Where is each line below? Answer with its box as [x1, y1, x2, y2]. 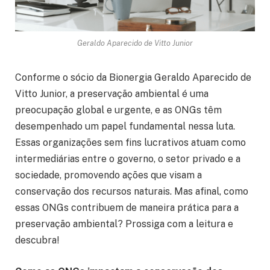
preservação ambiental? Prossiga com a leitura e [15, 218, 233, 230]
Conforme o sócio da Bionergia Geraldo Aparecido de [15, 72, 251, 84]
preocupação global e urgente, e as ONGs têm [15, 104, 222, 116]
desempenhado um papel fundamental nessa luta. [15, 121, 235, 133]
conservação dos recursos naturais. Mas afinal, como [15, 186, 248, 198]
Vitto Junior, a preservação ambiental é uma [15, 88, 209, 100]
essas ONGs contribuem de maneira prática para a [15, 202, 239, 214]
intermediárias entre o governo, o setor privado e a [15, 153, 240, 165]
